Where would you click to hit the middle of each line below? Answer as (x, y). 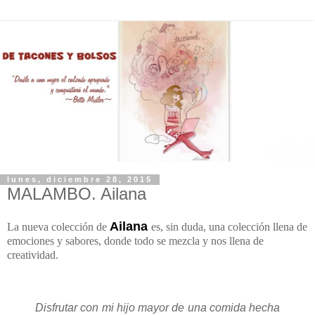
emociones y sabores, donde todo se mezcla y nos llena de (135, 241)
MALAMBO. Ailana (77, 193)
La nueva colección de (58, 227)
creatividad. (33, 255)
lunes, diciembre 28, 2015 (80, 180)
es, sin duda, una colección (212, 227)
